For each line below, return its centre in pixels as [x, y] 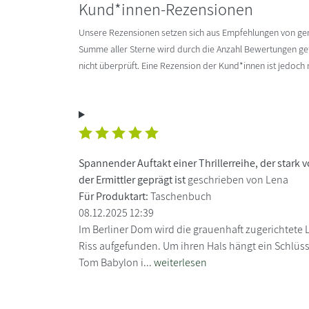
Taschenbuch [180, 196]
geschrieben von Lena [237, 179]
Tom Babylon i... [116, 262]
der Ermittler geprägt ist [132, 179]
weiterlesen [180, 262]
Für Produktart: [113, 196]
